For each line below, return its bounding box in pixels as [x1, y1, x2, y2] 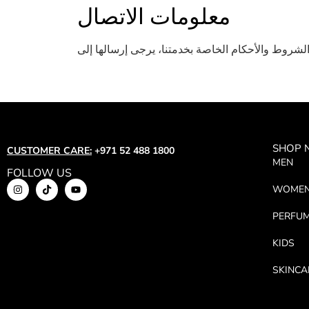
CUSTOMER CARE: [7, 144, 92, 158]
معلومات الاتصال [77, 1, 230, 32]
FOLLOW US [7, 166, 72, 181]
